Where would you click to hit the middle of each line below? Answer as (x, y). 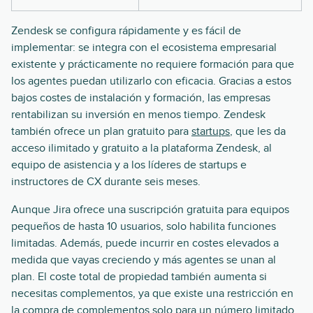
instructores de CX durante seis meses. (106, 182)
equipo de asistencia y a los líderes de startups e (129, 165)
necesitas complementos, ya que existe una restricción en (152, 294)
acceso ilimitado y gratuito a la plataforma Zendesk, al (141, 148)
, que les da (258, 132)
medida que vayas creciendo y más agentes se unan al (144, 260)
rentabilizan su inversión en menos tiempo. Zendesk (138, 115)
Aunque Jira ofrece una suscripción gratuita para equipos (150, 210)
